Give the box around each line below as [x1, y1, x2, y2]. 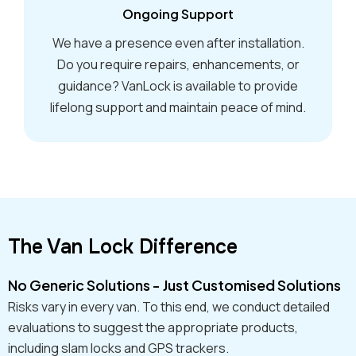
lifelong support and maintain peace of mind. [50, 98, 306, 116]
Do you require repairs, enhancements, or [56, 55, 300, 73]
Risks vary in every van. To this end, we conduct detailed [8, 297, 330, 315]
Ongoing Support [122, 5, 234, 22]
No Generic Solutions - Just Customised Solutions [8, 275, 341, 294]
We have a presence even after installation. [52, 33, 304, 52]
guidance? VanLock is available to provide [58, 76, 298, 95]
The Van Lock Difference [8, 234, 238, 260]
